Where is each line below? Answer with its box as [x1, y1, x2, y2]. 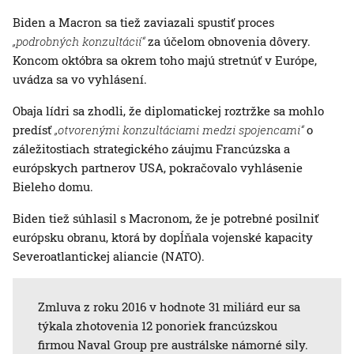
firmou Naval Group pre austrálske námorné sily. [38, 336, 308, 352]
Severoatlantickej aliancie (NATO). [13, 247, 205, 264]
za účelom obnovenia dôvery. [145, 32, 311, 49]
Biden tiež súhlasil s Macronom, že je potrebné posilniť [13, 209, 318, 226]
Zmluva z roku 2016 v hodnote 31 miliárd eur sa [38, 298, 300, 314]
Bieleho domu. [13, 178, 93, 194]
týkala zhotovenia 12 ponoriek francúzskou [38, 317, 277, 333]
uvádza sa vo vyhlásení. [13, 70, 147, 87]
